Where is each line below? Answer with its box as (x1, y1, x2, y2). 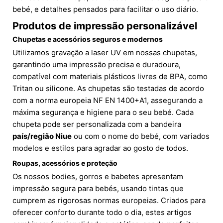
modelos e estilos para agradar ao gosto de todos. (12, 143, 188, 153)
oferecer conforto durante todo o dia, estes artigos (12, 208, 192, 218)
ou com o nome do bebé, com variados (72, 131, 210, 141)
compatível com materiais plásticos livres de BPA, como (12, 72, 208, 82)
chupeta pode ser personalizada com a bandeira (12, 119, 181, 129)
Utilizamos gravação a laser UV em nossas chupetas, (12, 48, 197, 58)
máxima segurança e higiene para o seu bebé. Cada (12, 108, 194, 117)
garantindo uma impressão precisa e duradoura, (12, 60, 181, 70)
